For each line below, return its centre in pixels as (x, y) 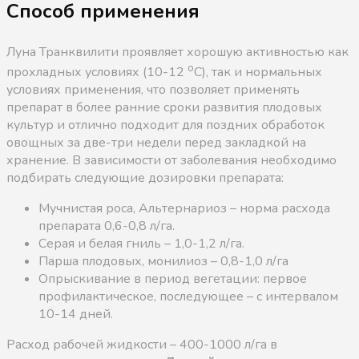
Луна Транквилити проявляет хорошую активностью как (177, 52)
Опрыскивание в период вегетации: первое (173, 278)
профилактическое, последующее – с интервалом (188, 296)
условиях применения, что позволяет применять (153, 89)
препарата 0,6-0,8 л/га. (107, 226)
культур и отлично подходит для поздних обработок (165, 125)
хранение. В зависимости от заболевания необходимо (171, 160)
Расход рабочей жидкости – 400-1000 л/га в (142, 344)
